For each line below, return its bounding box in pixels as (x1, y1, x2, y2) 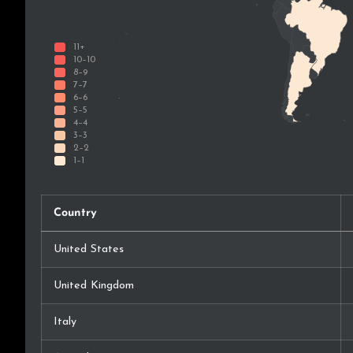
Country (54, 207, 97, 220)
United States (54, 243, 124, 256)
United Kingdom (54, 280, 134, 292)
